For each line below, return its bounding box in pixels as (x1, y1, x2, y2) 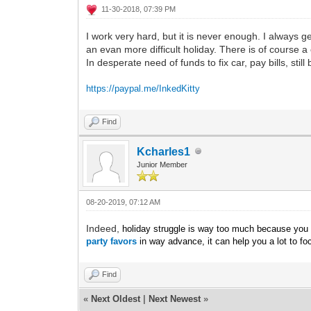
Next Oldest (91, 293, 141, 304)
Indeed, (86, 222, 123, 234)
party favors (86, 235, 137, 246)
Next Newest (149, 293, 201, 304)
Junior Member (137, 160, 188, 169)
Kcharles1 (137, 145, 191, 158)
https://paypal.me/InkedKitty (86, 83, 201, 94)
